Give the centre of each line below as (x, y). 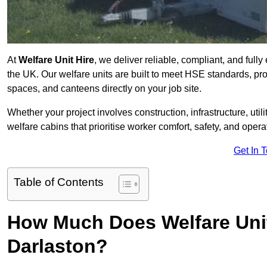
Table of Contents (59, 182)
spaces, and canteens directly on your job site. (104, 89)
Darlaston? (58, 246)
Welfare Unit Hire (56, 60)
